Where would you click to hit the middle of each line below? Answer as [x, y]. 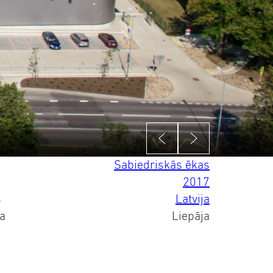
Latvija [192, 199]
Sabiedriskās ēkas [161, 165]
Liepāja [190, 216]
